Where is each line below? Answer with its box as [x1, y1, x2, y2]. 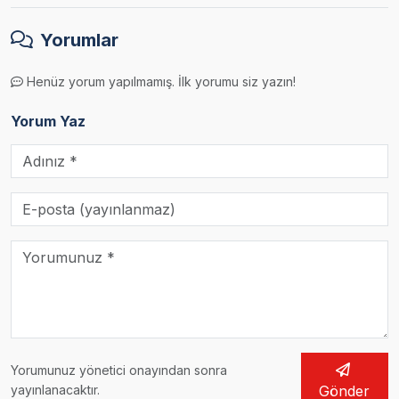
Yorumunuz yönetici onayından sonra [11, 362, 227, 379]
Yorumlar [40, 29, 118, 52]
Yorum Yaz [11, 112, 85, 131]
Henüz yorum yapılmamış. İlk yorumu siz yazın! [27, 74, 296, 90]
